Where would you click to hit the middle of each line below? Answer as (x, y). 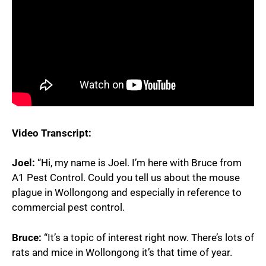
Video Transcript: (52, 133)
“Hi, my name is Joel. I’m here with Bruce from (138, 163)
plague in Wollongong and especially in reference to (127, 192)
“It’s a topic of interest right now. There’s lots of (148, 237)
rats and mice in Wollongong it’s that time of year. (122, 252)
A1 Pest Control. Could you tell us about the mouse (126, 178)
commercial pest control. (68, 207)
